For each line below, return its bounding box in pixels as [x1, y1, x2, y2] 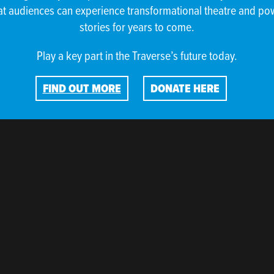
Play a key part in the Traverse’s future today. [37, 47, 237, 64]
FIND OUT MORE [42, 80, 121, 97]
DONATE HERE [150, 80, 220, 97]
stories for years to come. [80, 18, 194, 35]
